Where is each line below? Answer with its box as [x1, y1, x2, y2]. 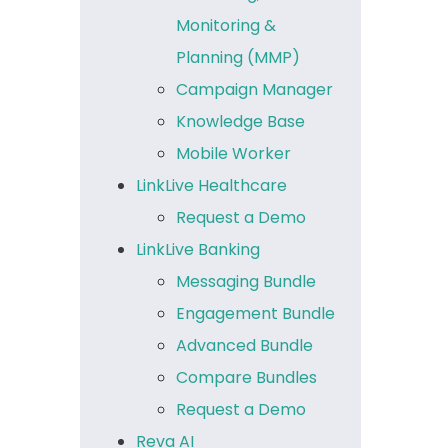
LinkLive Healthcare [136, 173, 288, 197]
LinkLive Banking [136, 237, 261, 261]
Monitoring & [176, 13, 277, 37]
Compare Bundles [176, 365, 318, 389]
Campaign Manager [176, 77, 334, 101]
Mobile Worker [176, 141, 292, 165]
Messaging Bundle [176, 269, 317, 293]
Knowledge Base [176, 109, 306, 133]
